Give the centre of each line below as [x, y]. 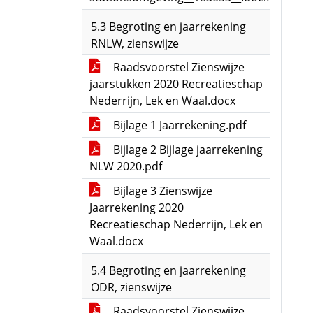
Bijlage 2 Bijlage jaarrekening [187, 150]
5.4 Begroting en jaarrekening [168, 270]
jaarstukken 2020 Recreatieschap [176, 84]
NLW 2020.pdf [126, 166]
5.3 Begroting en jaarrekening [168, 27]
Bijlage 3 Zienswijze [161, 191]
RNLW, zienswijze [135, 43]
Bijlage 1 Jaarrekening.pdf [178, 125]
